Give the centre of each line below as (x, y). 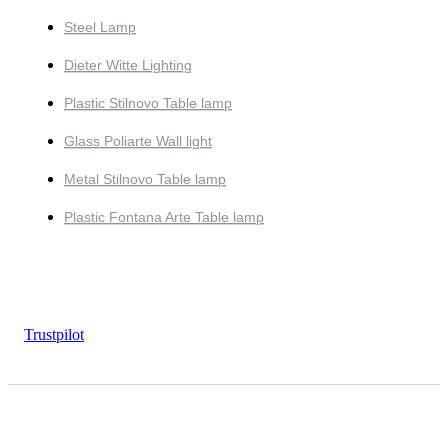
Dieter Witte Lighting (128, 64)
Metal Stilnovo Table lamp (145, 178)
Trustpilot (54, 334)
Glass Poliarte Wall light (138, 140)
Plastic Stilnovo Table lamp (148, 102)
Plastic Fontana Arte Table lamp (164, 216)
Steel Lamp (100, 26)
